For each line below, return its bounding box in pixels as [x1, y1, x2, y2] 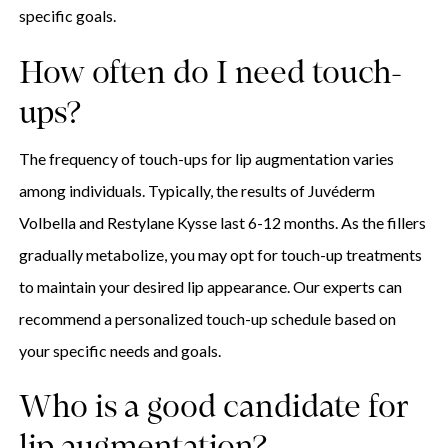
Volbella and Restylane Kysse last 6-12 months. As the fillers [18, 212, 426, 232]
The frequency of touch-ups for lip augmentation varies [18, 148, 394, 168]
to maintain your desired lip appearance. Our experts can [18, 276, 402, 296]
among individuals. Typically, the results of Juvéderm [18, 180, 375, 200]
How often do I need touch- [18, 58, 402, 91]
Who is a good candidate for [18, 393, 408, 426]
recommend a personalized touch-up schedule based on [18, 308, 396, 328]
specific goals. [18, 5, 116, 25]
